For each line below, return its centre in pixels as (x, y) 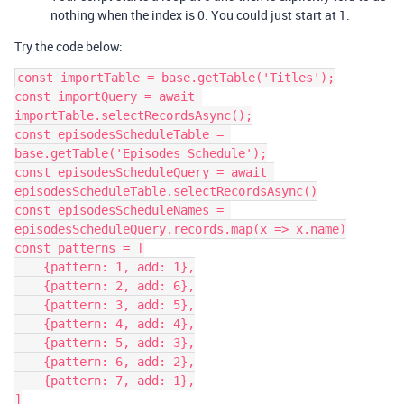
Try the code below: (69, 46)
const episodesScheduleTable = (119, 134)
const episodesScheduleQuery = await (141, 172)
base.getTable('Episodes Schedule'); (141, 153)
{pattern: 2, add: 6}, (29, 286)
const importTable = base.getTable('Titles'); (176, 78)
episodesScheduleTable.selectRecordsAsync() (166, 191)
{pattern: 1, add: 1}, (29, 267)
